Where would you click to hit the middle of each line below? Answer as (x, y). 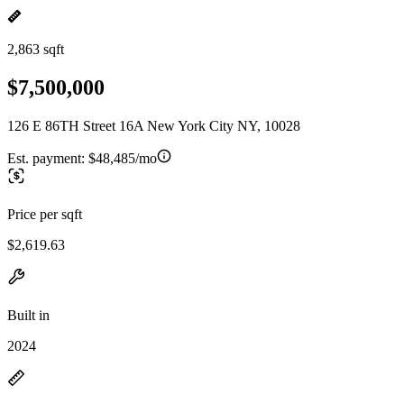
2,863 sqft (36, 49)
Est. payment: (48, 158)
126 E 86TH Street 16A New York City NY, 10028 (154, 125)
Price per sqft (45, 214)
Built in (28, 315)
